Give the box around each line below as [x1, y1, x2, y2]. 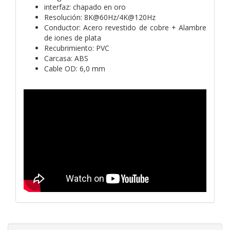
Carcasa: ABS [44, 53, 88, 63]
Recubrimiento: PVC [44, 43, 109, 53]
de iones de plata [44, 32, 101, 43]
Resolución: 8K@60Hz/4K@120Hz [44, 12, 156, 22]
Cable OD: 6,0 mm [44, 63, 105, 73]
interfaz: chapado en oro [44, 2, 126, 12]
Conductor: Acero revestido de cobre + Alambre [44, 22, 206, 32]
